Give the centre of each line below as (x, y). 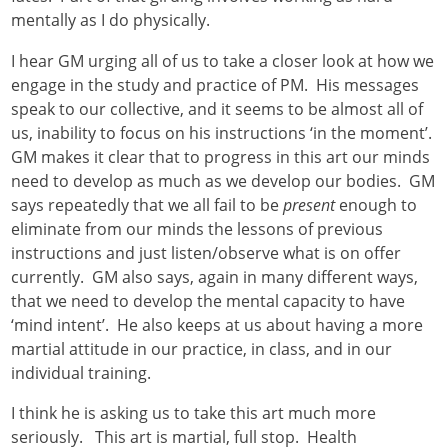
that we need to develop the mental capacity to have (208, 300)
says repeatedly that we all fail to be (147, 204)
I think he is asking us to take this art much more (194, 412)
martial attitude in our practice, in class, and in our (202, 348)
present (309, 204)
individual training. (81, 372)
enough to (376, 204)
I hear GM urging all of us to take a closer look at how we (223, 60)
